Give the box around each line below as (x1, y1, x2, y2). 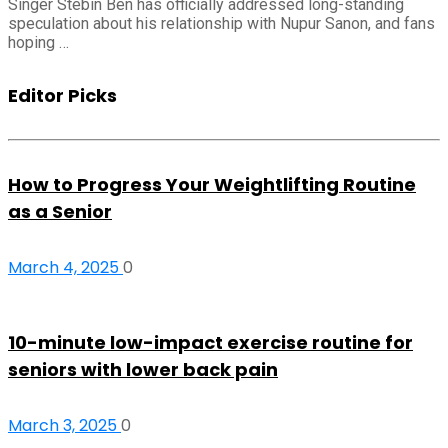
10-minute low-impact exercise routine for (8, 330, 413, 356)
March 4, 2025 (8, 256, 123, 280)
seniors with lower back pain (8, 357, 278, 383)
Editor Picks (8, 83, 117, 109)
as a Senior (8, 199, 112, 225)
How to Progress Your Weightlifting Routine (8, 172, 416, 198)
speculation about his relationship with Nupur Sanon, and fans (8, 14, 435, 34)
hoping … (8, 33, 69, 53)
